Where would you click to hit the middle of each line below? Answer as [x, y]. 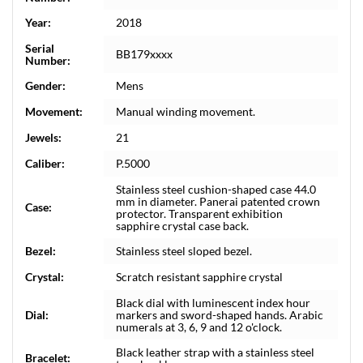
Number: [48, 60]
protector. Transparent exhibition [199, 214]
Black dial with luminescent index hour [213, 303]
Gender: [45, 85]
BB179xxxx [144, 54]
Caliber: [45, 163]
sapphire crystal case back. [182, 226]
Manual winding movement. [186, 111]
